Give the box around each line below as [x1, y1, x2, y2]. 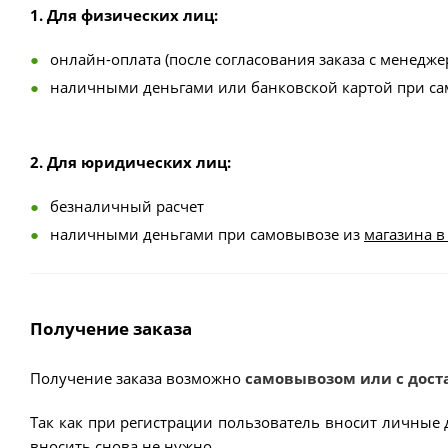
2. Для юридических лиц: [30, 152, 231, 172]
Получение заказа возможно [30, 368, 241, 388]
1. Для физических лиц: [30, 5, 218, 25]
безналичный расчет [50, 196, 204, 216]
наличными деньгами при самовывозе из [50, 224, 364, 244]
